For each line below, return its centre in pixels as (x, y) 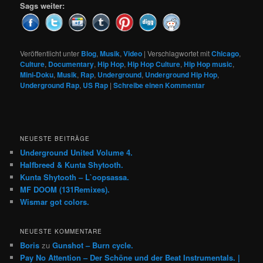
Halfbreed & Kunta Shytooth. (72, 165)
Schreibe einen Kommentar (159, 85)
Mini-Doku (37, 75)
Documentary (71, 64)
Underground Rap (50, 85)
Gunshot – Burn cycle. (93, 245)
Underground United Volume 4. (77, 153)
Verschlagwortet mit (179, 53)
